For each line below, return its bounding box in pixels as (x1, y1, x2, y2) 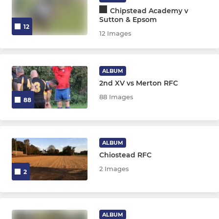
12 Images (99, 29, 132, 37)
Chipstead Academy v (110, 6, 189, 15)
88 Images (99, 92, 134, 101)
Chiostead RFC (99, 150, 152, 159)
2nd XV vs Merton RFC (99, 78, 178, 88)
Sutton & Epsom (99, 15, 157, 24)
